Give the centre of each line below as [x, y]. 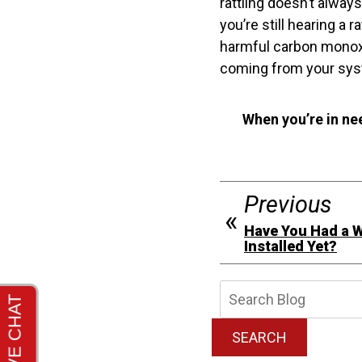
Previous [288, 204]
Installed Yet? [290, 246]
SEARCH [259, 337]
